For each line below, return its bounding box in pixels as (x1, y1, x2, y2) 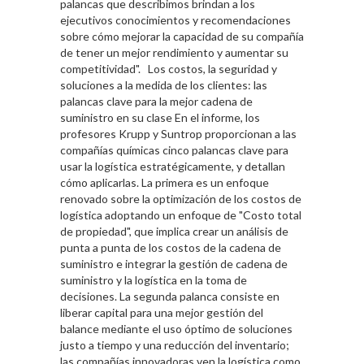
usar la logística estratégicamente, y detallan (60, 159, 285, 174)
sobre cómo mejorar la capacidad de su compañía (60, 29, 304, 44)
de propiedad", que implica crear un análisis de (60, 224, 288, 239)
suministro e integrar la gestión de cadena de (60, 257, 288, 271)
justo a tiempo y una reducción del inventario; (60, 338, 289, 353)
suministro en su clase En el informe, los (60, 110, 260, 125)
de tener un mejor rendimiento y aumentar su (60, 45, 288, 60)
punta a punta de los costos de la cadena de (60, 240, 281, 255)
